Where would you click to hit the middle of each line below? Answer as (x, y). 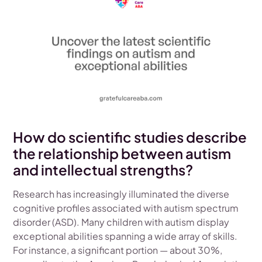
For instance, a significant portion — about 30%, (118, 250)
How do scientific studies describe (130, 137)
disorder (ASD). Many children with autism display (121, 222)
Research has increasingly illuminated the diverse (121, 194)
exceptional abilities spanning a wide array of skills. (125, 236)
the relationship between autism (122, 153)
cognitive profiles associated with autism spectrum (126, 208)
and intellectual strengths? (103, 169)
